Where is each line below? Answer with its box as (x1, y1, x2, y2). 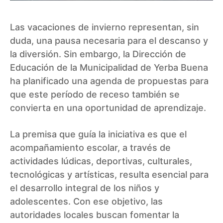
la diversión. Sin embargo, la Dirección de (10, 49, 186, 60)
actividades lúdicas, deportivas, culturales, (10, 156, 192, 167)
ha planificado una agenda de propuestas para (10, 76, 209, 87)
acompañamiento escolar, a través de (10, 142, 171, 153)
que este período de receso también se (10, 89, 180, 100)
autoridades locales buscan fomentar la (10, 210, 179, 221)
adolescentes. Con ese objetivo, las (10, 196, 163, 207)
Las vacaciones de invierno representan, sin (10, 22, 199, 33)
